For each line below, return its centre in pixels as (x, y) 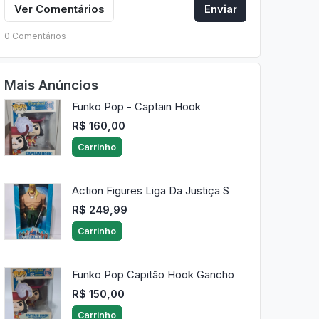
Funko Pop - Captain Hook (136, 107)
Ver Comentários (59, 9)
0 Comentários (35, 36)
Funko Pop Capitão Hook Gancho (153, 275)
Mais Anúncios (51, 85)
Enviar (220, 9)
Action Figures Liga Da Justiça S (150, 191)
